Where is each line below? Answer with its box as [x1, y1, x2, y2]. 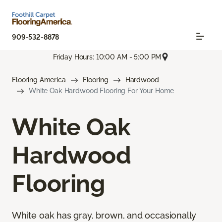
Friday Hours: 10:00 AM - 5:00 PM [53, 53, 162, 61]
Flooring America [12, 76, 66, 84]
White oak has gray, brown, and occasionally [12, 210, 197, 221]
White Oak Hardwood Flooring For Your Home [29, 87, 174, 95]
